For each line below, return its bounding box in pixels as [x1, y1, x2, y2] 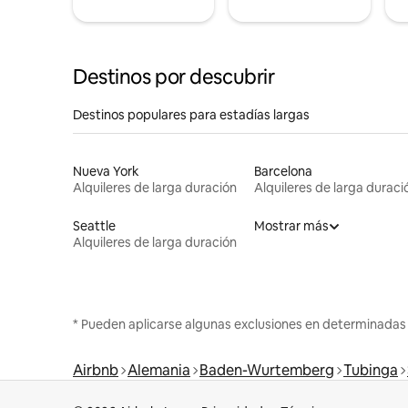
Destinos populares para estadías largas [73, 106, 310, 123]
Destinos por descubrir [73, 63, 275, 90]
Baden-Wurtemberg [199, 360, 334, 380]
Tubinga [343, 360, 398, 380]
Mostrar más [253, 217, 329, 234]
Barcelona [253, 162, 312, 179]
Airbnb [73, 360, 118, 380]
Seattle [73, 217, 116, 234]
